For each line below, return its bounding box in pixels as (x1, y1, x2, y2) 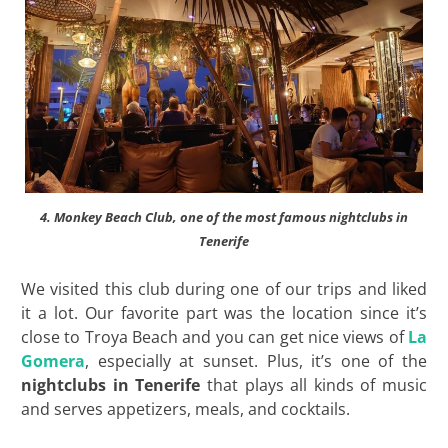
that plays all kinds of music (200, 373, 428, 396)
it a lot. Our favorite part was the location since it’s (20, 301, 428, 324)
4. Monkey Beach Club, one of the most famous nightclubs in (40, 207, 408, 226)
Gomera (20, 349, 85, 372)
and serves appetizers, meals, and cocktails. (20, 397, 350, 420)
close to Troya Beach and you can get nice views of (20, 325, 409, 348)
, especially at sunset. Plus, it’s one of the (84, 349, 428, 372)
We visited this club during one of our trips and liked (20, 277, 428, 300)
